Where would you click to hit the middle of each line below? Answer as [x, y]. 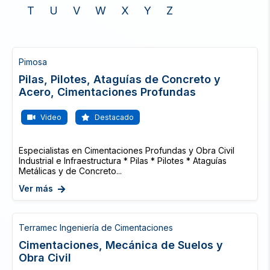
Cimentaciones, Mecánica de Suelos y [121, 245]
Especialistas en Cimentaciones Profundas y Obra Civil [127, 150]
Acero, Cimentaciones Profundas [107, 92]
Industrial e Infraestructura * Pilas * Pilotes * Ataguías [123, 161]
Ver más [36, 188]
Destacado [113, 117]
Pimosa [33, 62]
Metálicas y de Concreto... [70, 171]
